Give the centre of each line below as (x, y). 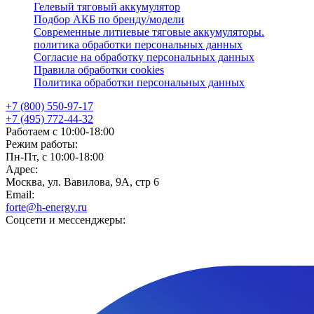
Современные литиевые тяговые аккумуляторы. (149, 32)
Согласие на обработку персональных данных (144, 57)
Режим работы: (42, 144)
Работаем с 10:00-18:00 (60, 131)
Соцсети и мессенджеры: (66, 220)
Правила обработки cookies (99, 70)
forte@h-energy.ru (46, 207)
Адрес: (22, 169)
